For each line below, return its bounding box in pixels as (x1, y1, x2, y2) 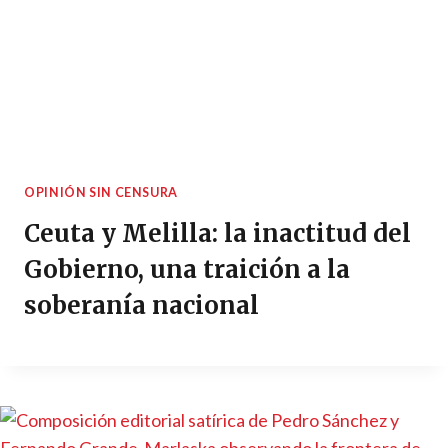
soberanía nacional (24, 289, 259, 321)
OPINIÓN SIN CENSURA (24, 185, 178, 201)
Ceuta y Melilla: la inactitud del (24, 217, 411, 249)
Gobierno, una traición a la (24, 253, 350, 285)
